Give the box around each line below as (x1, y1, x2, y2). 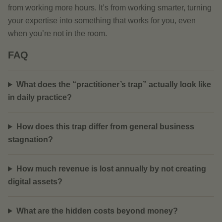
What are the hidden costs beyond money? (16, 207, 178, 215)
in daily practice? (8, 93, 72, 102)
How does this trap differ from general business (16, 122, 194, 131)
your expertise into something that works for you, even (8, 16, 196, 25)
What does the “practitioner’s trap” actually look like (16, 80, 211, 89)
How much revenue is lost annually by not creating (16, 165, 206, 173)
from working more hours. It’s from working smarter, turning (8, 3, 212, 12)
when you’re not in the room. (8, 29, 107, 38)
